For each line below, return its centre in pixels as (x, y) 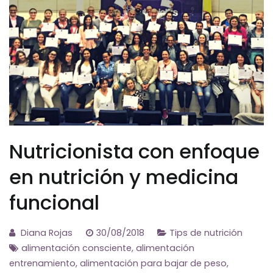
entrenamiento (42, 263)
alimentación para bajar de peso (153, 263)
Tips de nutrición (206, 232)
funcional (54, 202)
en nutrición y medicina (124, 177)
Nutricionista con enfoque (134, 151)
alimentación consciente (76, 248)
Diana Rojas (47, 232)
